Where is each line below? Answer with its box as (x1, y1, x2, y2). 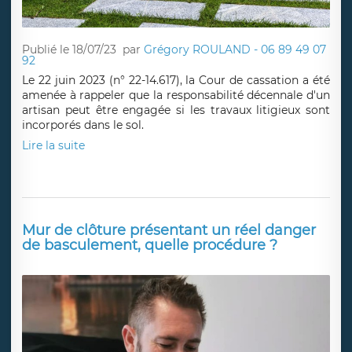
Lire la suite (22, 137, 85, 152)
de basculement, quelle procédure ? (22, 236, 277, 254)
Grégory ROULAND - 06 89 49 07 (144, 42, 327, 57)
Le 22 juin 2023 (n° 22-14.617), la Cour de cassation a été (22, 72, 330, 87)
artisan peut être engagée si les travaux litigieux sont (22, 102, 330, 117)
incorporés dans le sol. (22, 117, 144, 132)
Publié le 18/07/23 (22, 42, 116, 57)
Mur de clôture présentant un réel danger (22, 221, 316, 239)
